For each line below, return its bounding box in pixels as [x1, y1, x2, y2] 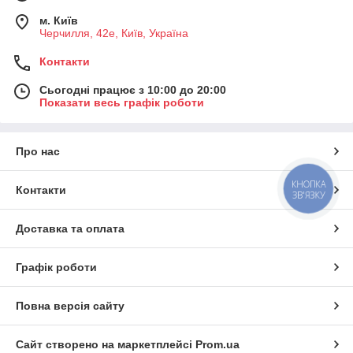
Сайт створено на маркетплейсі [16, 338, 195, 351]
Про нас [16, 145, 60, 158]
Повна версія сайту [16, 299, 124, 313]
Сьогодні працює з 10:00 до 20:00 [39, 84, 226, 97]
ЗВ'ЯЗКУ [292, 188, 325, 201]
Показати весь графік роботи [39, 96, 204, 110]
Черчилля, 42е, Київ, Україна [39, 27, 188, 40]
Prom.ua [195, 338, 240, 351]
